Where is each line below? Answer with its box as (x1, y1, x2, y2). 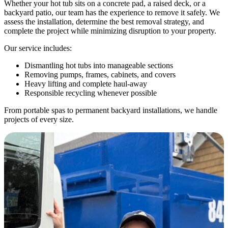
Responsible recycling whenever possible (24, 88, 157, 97)
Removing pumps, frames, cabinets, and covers (24, 70, 176, 79)
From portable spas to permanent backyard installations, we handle (4, 105, 217, 115)
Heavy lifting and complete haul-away (24, 79, 147, 88)
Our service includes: (4, 43, 72, 52)
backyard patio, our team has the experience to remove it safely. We (4, 8, 220, 17)
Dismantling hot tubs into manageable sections (24, 61, 173, 70)
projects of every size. (4, 115, 74, 124)
